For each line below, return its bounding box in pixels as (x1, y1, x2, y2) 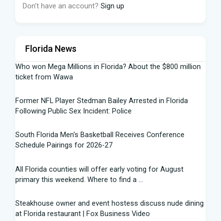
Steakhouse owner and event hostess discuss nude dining (15, 198, 204, 208)
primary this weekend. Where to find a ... (15, 175, 143, 184)
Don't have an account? (23, 1, 101, 10)
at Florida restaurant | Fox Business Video (15, 209, 150, 218)
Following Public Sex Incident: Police (15, 107, 132, 116)
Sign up (101, 1, 124, 10)
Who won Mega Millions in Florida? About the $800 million (15, 62, 201, 71)
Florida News (25, 43, 76, 54)
